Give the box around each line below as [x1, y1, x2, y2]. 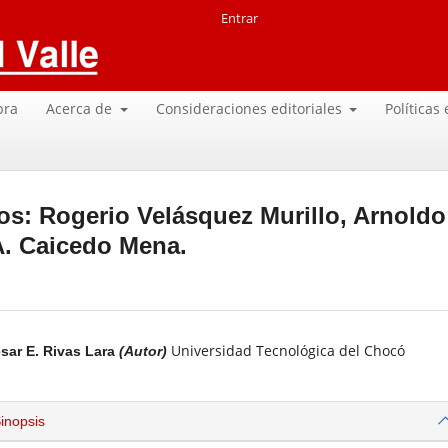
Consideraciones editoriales [155, 98, 346, 118]
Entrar [221, 9, 259, 27]
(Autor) [119, 343, 167, 360]
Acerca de [46, 98, 117, 118]
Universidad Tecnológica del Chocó [171, 341, 405, 361]
